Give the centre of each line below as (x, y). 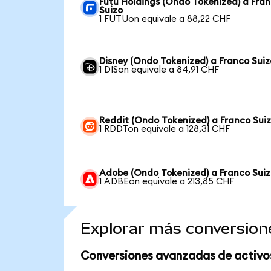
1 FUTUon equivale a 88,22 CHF (165, 19)
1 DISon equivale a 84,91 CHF (159, 70)
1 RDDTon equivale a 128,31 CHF (165, 129)
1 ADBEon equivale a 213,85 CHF (167, 182)
